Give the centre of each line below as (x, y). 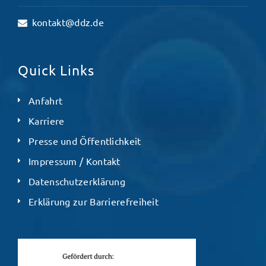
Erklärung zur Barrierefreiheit (94, 202)
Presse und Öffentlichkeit (85, 141)
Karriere (47, 121)
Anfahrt (46, 101)
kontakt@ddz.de (68, 22)
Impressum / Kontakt (75, 161)
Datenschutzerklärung (77, 181)
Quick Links (56, 70)
